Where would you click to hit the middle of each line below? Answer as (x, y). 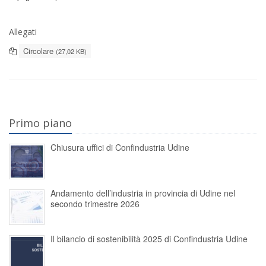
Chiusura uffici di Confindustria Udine (120, 147)
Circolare (39, 51)
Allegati (23, 32)
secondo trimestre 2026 (95, 204)
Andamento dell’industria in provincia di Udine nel (143, 193)
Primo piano (40, 123)
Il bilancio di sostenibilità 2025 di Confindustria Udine (149, 239)
